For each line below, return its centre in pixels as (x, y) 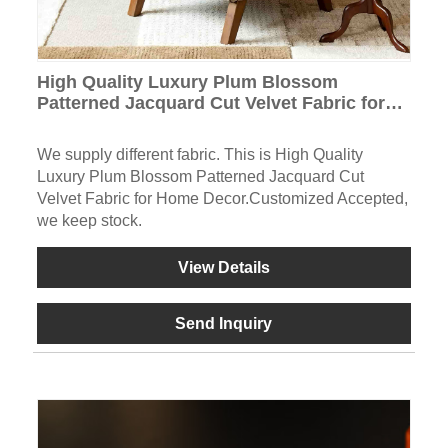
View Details (223, 268)
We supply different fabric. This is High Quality (199, 155)
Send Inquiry (224, 324)
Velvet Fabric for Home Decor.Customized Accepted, (222, 199)
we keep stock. (89, 221)
